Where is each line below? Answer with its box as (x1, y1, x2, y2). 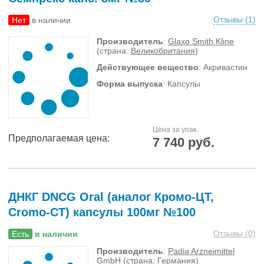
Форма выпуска (97, 79, 163, 88)
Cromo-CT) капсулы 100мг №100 (8, 206, 196, 219)
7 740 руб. (152, 135, 214, 150)
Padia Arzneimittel (168, 246, 235, 256)
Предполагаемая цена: (8, 133, 110, 143)
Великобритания (131, 46, 195, 55)
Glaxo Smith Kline (168, 37, 234, 46)
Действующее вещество (97, 62, 199, 72)
